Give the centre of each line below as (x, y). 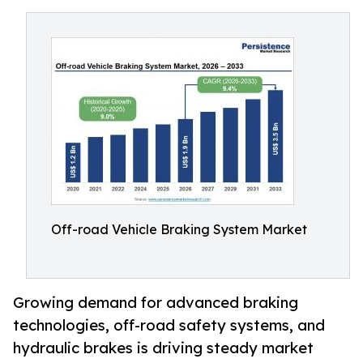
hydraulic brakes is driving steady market (163, 348)
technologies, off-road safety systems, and (169, 325)
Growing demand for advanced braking (156, 303)
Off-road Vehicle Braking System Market (179, 229)
